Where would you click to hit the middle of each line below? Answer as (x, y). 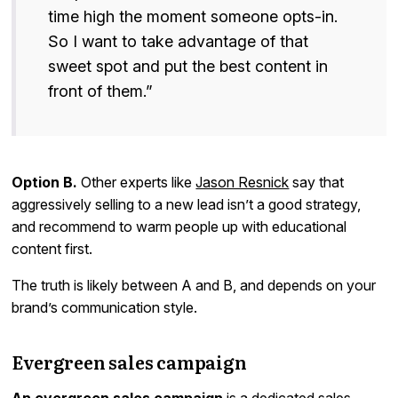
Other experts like (137, 183)
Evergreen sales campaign (129, 362)
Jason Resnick (243, 183)
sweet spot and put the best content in (188, 67)
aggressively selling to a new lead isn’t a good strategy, (187, 205)
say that (317, 183)
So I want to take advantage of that (179, 42)
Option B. (45, 183)
